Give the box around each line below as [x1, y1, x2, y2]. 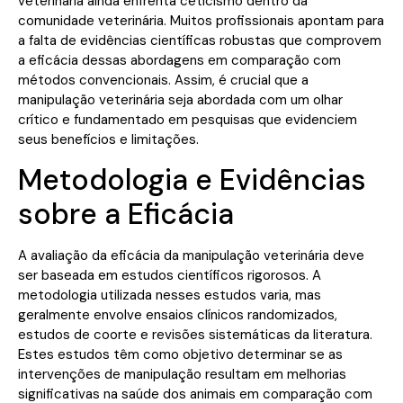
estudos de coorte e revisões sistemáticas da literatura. [18, 325, 372, 344]
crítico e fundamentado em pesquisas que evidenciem [18, 111, 357, 130]
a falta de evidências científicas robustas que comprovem [18, 31, 381, 50]
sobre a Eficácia [18, 194, 234, 233]
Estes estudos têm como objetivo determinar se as [18, 345, 343, 363]
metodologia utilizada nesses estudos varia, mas [18, 285, 321, 304]
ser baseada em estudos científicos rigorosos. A [18, 265, 321, 284]
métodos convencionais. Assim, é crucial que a [18, 71, 309, 90]
